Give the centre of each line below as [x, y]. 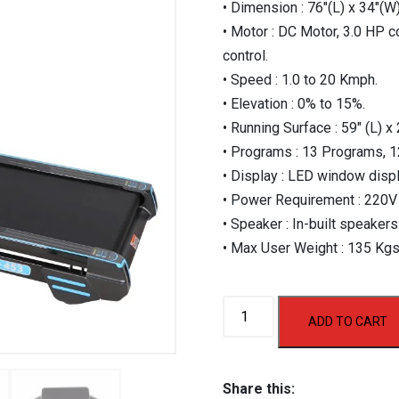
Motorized [254, 355]
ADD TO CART [348, 322]
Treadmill [250, 379]
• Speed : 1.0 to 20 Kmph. [300, 80]
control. [245, 56]
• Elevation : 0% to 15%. [293, 104]
